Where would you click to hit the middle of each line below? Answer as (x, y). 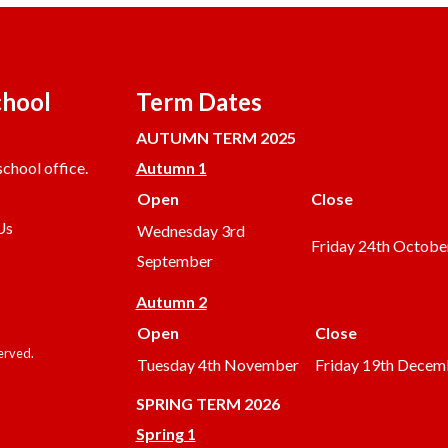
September (174, 260)
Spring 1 (165, 433)
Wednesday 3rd (190, 230)
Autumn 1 (171, 167)
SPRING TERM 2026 (207, 403)
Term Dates (198, 101)
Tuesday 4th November (217, 364)
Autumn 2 (171, 301)
